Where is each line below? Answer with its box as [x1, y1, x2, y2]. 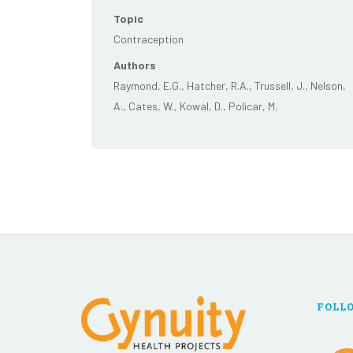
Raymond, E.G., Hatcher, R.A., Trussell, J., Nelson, [113, 78, 346, 92]
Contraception [113, 32, 184, 46]
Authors [113, 58, 156, 72]
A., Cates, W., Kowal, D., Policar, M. [113, 98, 277, 113]
